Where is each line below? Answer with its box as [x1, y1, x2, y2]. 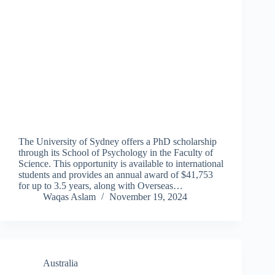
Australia [43, 258, 78, 269]
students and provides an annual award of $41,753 [18, 169, 213, 180]
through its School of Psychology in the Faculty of [18, 147, 213, 158]
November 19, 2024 [109, 192, 187, 203]
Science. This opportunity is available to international [18, 158, 223, 169]
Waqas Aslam [43, 192, 96, 203]
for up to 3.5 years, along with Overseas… [18, 180, 183, 192]
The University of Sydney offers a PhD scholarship [18, 136, 217, 147]
